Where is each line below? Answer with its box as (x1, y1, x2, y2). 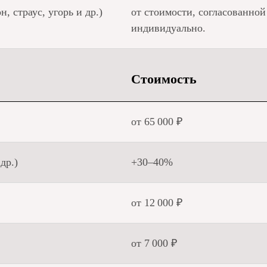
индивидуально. (131, 22, 206, 34)
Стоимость (131, 72, 197, 86)
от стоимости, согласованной (131, 6, 266, 18)
